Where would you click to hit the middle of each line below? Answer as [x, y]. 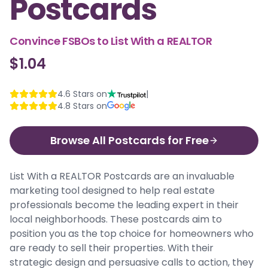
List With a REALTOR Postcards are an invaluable [122, 176]
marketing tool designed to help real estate [112, 191]
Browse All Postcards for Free [129, 140]
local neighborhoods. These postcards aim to [116, 219]
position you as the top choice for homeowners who [132, 234]
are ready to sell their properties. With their [112, 248]
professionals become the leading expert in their [124, 205]
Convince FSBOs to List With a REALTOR [111, 41]
